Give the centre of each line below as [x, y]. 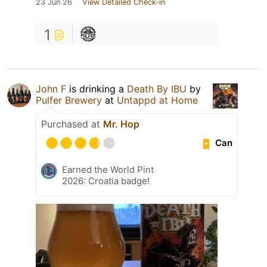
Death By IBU [157, 89]
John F [51, 89]
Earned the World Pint [108, 169]
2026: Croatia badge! [106, 181]
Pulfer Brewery [69, 100]
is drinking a [97, 89]
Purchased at [72, 124]
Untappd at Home [157, 100]
